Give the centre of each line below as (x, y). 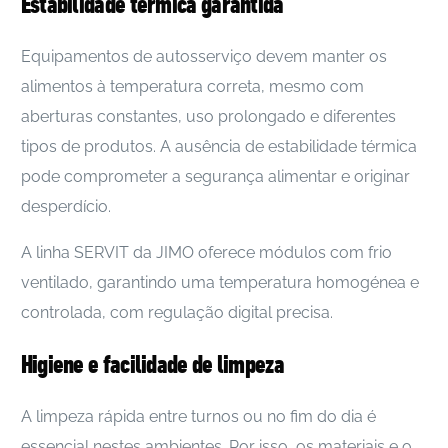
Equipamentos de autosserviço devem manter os (203, 56)
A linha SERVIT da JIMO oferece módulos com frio (206, 252)
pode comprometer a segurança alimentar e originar (215, 176)
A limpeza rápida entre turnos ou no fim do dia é (198, 416)
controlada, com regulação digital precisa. (176, 312)
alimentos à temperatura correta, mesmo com (192, 86)
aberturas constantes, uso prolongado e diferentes (208, 116)
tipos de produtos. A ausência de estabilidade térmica (218, 146)
